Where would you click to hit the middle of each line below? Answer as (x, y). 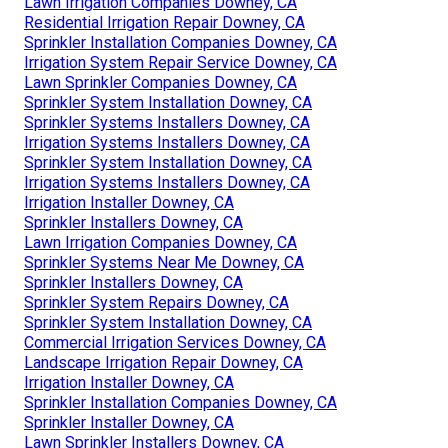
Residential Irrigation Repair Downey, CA (164, 22)
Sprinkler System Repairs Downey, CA (156, 302)
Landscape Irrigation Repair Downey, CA (163, 362)
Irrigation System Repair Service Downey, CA (180, 62)
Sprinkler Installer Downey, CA (129, 422)
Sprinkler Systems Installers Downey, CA (167, 122)
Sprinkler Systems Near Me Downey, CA (164, 262)
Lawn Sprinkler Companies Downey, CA (160, 82)
